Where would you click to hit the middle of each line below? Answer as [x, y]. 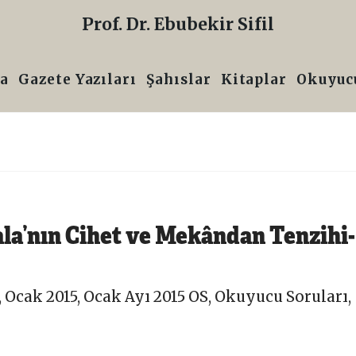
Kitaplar [254, 80]
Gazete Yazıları [77, 80]
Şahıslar [179, 80]
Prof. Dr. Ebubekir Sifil [178, 24]
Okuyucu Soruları [282, 297]
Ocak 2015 [41, 297]
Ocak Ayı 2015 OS [146, 297]
